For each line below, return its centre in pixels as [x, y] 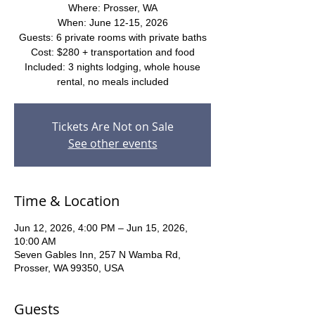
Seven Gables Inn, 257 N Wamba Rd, [97, 255]
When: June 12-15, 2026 [112, 22]
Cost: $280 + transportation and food [112, 52]
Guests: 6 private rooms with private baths [112, 37]
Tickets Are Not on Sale [112, 127]
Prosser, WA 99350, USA [69, 268]
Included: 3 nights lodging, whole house [112, 67]
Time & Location [67, 201]
